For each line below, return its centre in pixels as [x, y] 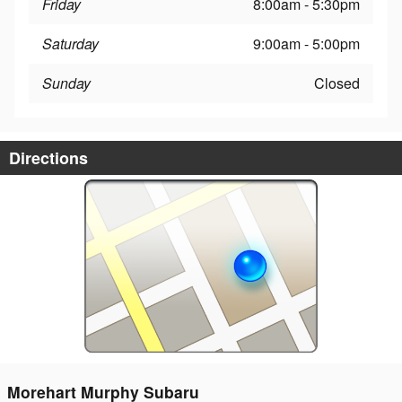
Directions [48, 157]
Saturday [70, 43]
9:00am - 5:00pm [306, 43]
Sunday [66, 83]
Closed [337, 83]
